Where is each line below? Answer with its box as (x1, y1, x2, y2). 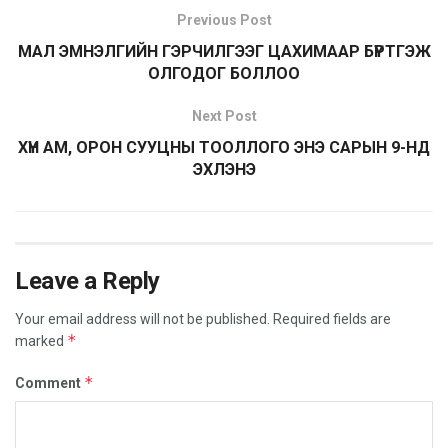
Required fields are (273, 311, 391, 328)
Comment (15, 375, 84, 392)
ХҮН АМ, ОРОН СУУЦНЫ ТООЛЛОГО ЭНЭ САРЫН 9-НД (18, 138, 430, 158)
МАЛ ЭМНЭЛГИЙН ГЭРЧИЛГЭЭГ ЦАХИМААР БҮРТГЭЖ (17, 42, 431, 62)
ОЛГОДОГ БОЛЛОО (148, 64, 300, 84)
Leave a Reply (15, 267, 160, 296)
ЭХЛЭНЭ (192, 160, 256, 180)
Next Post (191, 108, 257, 125)
